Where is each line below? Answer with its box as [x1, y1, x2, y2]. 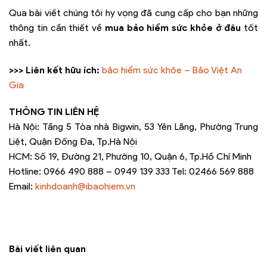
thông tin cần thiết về [9, 21, 105, 33]
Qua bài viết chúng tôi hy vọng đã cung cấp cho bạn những [9, 7, 258, 18]
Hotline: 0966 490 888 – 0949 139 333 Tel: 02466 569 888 [9, 166, 254, 178]
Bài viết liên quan [9, 243, 86, 255]
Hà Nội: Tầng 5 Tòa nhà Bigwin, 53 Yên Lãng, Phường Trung [9, 121, 258, 133]
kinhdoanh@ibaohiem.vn [35, 181, 135, 193]
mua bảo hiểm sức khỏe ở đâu [104, 21, 241, 33]
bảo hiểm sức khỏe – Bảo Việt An [102, 64, 242, 76]
